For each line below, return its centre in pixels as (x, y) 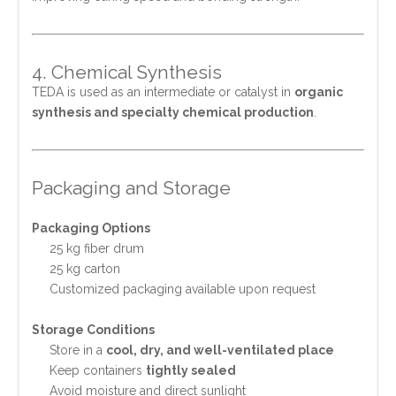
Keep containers (98, 370)
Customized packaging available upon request (183, 289)
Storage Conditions (93, 329)
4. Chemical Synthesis (127, 72)
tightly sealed (191, 370)
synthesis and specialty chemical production (173, 112)
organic (319, 91)
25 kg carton (85, 268)
